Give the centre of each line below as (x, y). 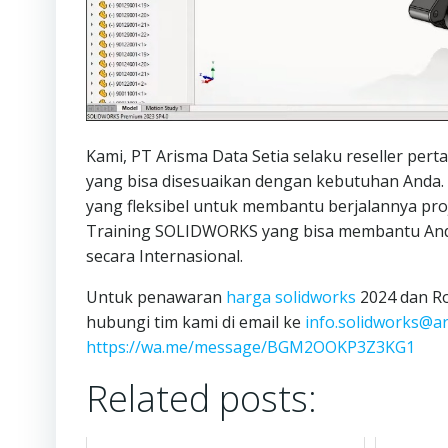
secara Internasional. (164, 255)
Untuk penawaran (156, 296)
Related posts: (201, 398)
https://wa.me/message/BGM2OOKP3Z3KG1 (250, 346)
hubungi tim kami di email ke (195, 321)
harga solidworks (291, 296)
